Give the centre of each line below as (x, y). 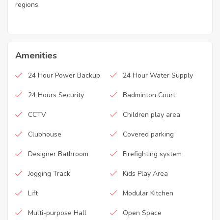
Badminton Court (149, 95)
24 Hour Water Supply (158, 76)
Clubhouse (45, 135)
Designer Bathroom (58, 154)
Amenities (36, 56)
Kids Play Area (145, 174)
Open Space (142, 213)
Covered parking (148, 135)
